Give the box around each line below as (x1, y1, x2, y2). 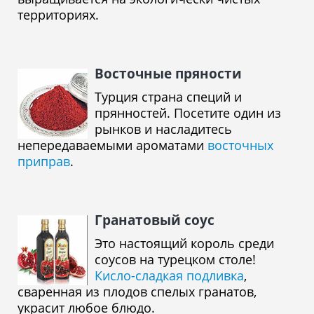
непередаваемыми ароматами (18, 137, 207, 153)
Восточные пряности (95, 64, 242, 83)
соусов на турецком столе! (95, 251, 256, 268)
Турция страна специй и (95, 88, 242, 105)
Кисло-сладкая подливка (95, 267, 244, 284)
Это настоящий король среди (95, 235, 274, 252)
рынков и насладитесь (95, 121, 232, 137)
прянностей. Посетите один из (95, 104, 281, 121)
